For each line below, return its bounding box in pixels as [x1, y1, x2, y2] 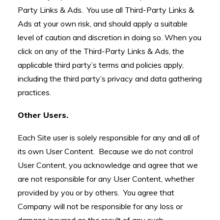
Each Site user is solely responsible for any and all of [18, 133, 200, 142]
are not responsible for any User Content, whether [18, 174, 194, 184]
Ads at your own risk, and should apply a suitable [18, 19, 188, 28]
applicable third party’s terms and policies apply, [18, 60, 184, 70]
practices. [18, 87, 51, 97]
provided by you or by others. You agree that [18, 188, 174, 197]
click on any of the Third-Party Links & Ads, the [18, 46, 184, 56]
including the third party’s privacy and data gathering [18, 74, 202, 83]
